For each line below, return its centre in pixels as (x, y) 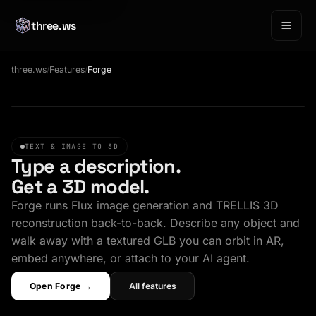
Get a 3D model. (80, 187)
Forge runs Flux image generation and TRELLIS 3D (145, 206)
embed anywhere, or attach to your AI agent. (130, 259)
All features (152, 286)
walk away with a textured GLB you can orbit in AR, (148, 241)
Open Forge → (60, 286)
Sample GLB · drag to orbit (81, 90)
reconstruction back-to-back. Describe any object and (156, 223)
